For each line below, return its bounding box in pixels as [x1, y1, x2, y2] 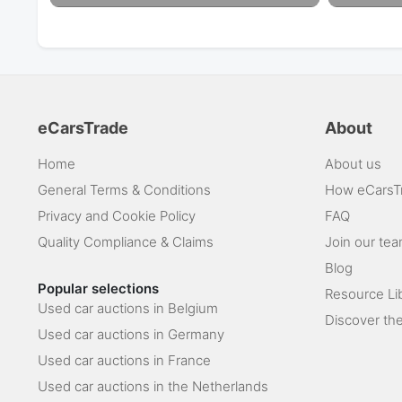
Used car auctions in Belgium [38, 299, 218, 317]
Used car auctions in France [38, 351, 211, 369]
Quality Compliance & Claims [38, 232, 214, 250]
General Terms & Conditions [38, 180, 211, 198]
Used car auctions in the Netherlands [38, 377, 268, 395]
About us [325, 154, 381, 172]
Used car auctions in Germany [38, 325, 224, 343]
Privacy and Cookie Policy [38, 206, 196, 224]
